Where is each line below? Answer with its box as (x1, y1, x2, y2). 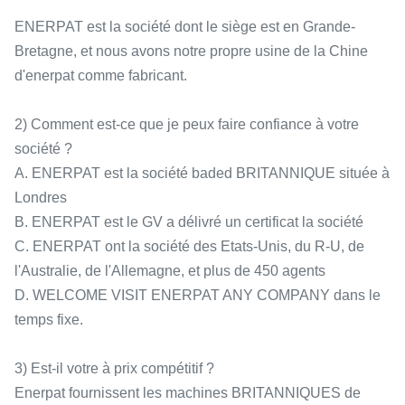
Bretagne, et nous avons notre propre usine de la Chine (14, 43, 368, 59)
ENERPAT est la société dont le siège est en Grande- (14, 19, 355, 34)
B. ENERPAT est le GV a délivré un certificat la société (14, 214, 363, 230)
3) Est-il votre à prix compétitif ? (14, 361, 214, 376)
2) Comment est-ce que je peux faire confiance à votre (14, 117, 359, 132)
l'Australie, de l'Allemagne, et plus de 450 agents (14, 263, 325, 278)
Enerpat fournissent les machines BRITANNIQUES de (14, 385, 361, 400)
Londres (14, 190, 67, 205)
